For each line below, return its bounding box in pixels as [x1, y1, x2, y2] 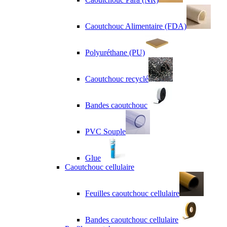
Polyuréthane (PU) [85, 48, 145, 57]
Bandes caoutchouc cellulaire [85, 215, 178, 224]
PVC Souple [85, 127, 126, 136]
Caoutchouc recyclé [85, 74, 148, 83]
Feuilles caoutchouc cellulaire [85, 188, 179, 198]
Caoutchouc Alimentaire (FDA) [85, 21, 186, 30]
